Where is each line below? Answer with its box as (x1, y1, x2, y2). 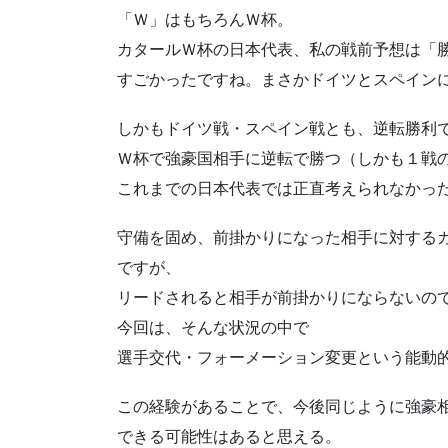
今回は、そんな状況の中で (117, 319, 309, 337)
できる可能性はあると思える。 (117, 428, 341, 446)
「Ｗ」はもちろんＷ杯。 (117, 10, 293, 28)
